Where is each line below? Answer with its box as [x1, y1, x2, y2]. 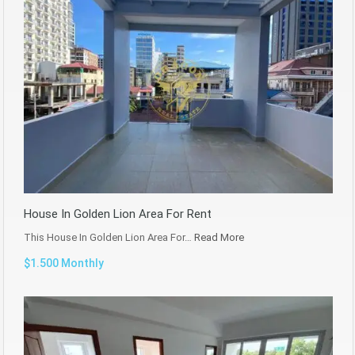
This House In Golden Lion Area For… [24, 231, 194, 243]
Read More [194, 231, 244, 243]
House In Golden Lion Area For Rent [24, 206, 212, 221]
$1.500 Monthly [24, 256, 104, 269]
